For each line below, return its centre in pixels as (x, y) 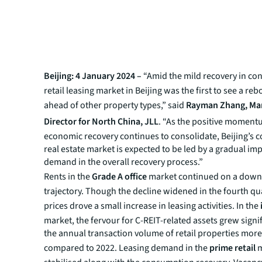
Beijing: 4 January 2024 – (93, 76)
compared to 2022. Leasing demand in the (127, 248)
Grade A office (120, 177)
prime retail (233, 248)
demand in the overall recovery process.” (124, 162)
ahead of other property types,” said (115, 105)
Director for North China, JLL (101, 122)
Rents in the (68, 177)
